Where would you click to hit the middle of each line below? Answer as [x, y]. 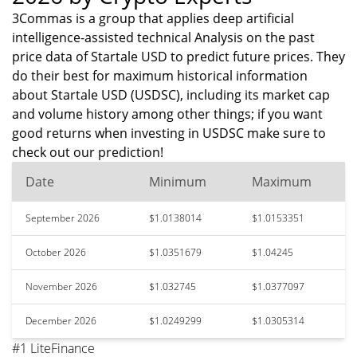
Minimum [178, 182]
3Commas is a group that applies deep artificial [153, 18]
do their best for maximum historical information [160, 76]
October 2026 [56, 252]
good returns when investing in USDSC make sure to [169, 133]
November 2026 [61, 286]
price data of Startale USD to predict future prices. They [178, 57]
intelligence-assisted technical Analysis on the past [163, 37]
